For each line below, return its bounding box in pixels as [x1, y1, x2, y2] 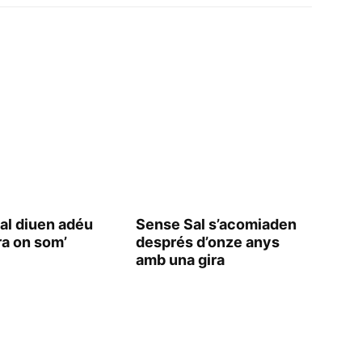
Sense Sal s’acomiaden [136, 216, 297, 233]
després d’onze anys [136, 234, 280, 250]
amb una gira [136, 251, 225, 268]
